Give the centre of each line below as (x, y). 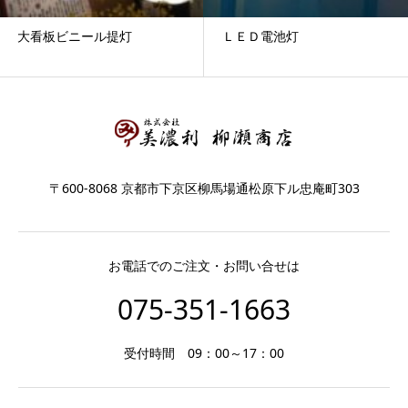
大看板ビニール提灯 (75, 36)
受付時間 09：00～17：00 (204, 353)
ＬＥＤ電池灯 (260, 36)
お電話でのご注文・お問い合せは (204, 265)
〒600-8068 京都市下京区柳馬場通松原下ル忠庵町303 (204, 189)
